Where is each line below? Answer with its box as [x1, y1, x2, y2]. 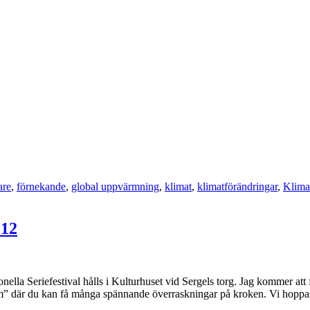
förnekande [17, 180, 66, 192]
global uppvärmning [71, 180, 159, 192]
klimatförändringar [197, 180, 277, 192]
